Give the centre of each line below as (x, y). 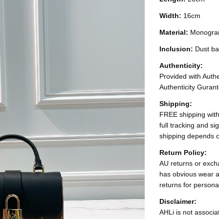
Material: (175, 32)
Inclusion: (177, 49)
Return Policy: (183, 153)
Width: (172, 16)
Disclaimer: (178, 201)
